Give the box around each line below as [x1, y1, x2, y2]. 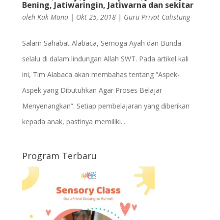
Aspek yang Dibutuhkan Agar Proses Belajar [22, 85, 162, 95]
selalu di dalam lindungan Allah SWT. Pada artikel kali [22, 54, 189, 64]
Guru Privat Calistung [123, 12, 190, 22]
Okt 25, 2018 [76, 12, 116, 22]
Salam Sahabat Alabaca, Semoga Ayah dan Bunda [22, 38, 181, 48]
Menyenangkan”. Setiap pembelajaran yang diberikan [22, 101, 190, 111]
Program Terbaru [22, 150, 97, 162]
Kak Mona [37, 12, 68, 22]
